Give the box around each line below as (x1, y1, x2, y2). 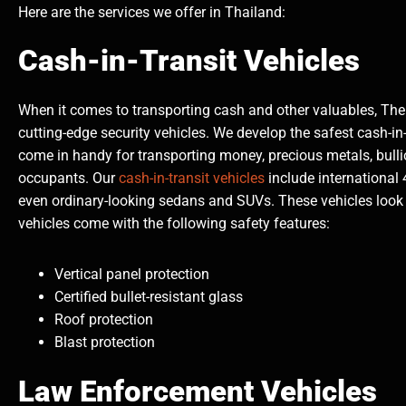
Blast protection (54, 333, 155, 352)
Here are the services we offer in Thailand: (18, 3, 285, 21)
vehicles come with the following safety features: (18, 214, 330, 232)
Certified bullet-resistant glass (54, 288, 243, 306)
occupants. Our (18, 169, 115, 187)
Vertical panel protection (54, 266, 209, 284)
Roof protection (54, 311, 153, 329)
